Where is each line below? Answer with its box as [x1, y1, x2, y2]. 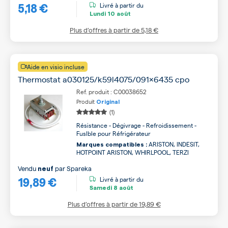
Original [96, 99, 120, 105]
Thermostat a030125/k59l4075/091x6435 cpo [18, 74, 189, 84]
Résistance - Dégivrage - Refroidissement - [76, 121, 196, 129]
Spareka [67, 164, 92, 173]
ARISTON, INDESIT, [147, 140, 199, 148]
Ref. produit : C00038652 [76, 88, 147, 96]
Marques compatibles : [76, 141, 147, 148]
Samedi [90, 184, 112, 191]
